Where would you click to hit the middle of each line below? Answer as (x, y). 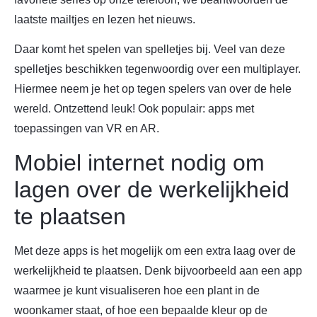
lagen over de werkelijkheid (152, 189)
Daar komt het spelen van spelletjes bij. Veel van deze (150, 50)
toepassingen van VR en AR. (87, 129)
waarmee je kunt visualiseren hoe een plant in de (137, 290)
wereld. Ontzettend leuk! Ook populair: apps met (134, 109)
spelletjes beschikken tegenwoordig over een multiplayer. (157, 69)
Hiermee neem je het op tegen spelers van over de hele (153, 89)
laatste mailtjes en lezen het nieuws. (105, 19)
